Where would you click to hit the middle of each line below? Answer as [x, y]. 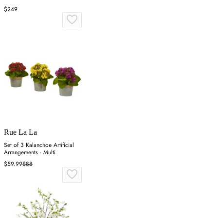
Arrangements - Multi [30, 152]
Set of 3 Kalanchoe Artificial [39, 145]
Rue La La [20, 132]
